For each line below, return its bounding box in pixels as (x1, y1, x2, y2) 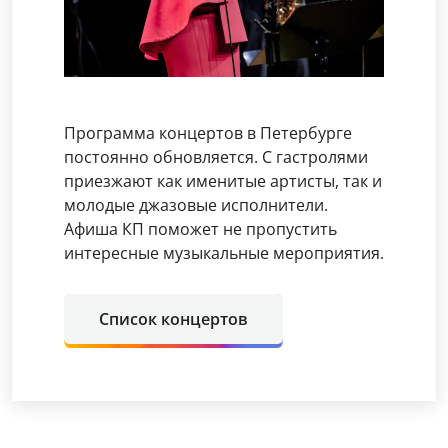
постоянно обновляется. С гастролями (64, 145, 368, 168)
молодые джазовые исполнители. (64, 193, 328, 216)
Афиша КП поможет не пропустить (64, 217, 337, 240)
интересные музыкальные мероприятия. (64, 241, 384, 264)
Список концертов (99, 307, 248, 330)
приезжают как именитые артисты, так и (64, 169, 382, 192)
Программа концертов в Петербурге (64, 121, 352, 144)
